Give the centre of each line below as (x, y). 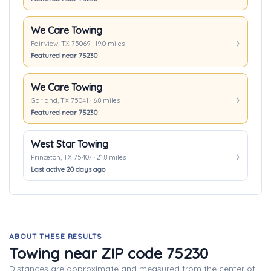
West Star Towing (70, 144)
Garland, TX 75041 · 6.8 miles (75, 100)
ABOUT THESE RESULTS (56, 236)
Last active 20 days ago (68, 169)
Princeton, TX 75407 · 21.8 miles (78, 157)
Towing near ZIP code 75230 (109, 253)
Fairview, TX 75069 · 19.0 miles (78, 44)
